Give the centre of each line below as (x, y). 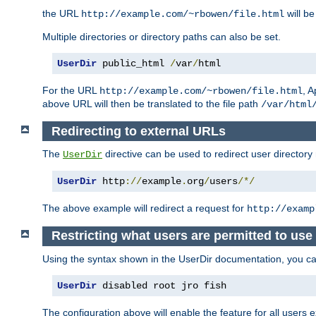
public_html (133, 64)
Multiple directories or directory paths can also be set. (162, 37)
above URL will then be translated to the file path (152, 104)
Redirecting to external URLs (138, 131)
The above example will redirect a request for (145, 208)
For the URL (71, 91)
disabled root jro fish (162, 285)
